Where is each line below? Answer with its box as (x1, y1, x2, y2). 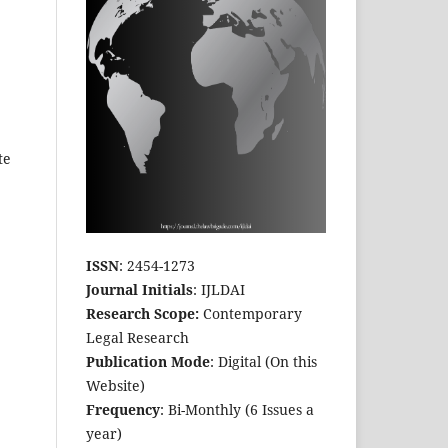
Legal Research (86, 328, 189, 348)
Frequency (86, 400, 160, 420)
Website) (86, 376, 145, 396)
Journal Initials (86, 280, 193, 300)
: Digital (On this (210, 352, 317, 372)
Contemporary (199, 304, 302, 324)
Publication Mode (86, 352, 210, 372)
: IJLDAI (193, 280, 245, 300)
